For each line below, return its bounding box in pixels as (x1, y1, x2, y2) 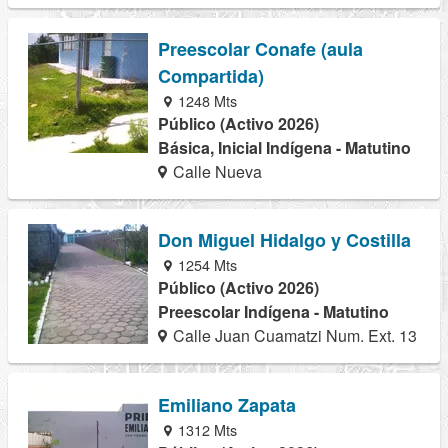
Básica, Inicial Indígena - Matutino (158, 136, 411, 160)
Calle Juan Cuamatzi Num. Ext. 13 (169, 324, 418, 348)
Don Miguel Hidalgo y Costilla (158, 227, 411, 254)
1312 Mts (174, 418, 238, 440)
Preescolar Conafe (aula (158, 36, 363, 63)
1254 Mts (174, 254, 238, 276)
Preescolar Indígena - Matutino (158, 300, 389, 324)
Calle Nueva (169, 160, 263, 184)
